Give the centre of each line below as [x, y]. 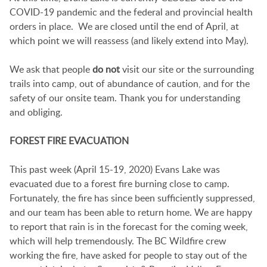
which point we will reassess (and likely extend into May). [129, 41]
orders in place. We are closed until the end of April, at [124, 27]
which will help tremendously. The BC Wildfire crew [118, 241]
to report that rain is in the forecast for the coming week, [129, 227]
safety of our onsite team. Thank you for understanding [125, 98]
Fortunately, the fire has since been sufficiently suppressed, [132, 198]
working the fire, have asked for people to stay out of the [128, 255]
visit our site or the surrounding [187, 69]
